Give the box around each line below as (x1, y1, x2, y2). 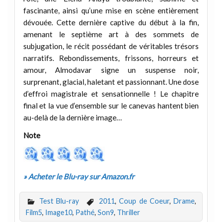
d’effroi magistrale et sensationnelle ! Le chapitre (23, 89, 199, 99)
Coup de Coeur (119, 196, 170, 205)
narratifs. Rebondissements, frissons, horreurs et (23, 54, 199, 63)
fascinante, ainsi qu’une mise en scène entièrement (23, 6, 199, 15)
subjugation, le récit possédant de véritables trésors (23, 42, 199, 51)
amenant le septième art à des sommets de (23, 30, 199, 39)
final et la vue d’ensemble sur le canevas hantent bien (23, 101, 199, 111)
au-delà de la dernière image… (23, 113, 122, 122)
